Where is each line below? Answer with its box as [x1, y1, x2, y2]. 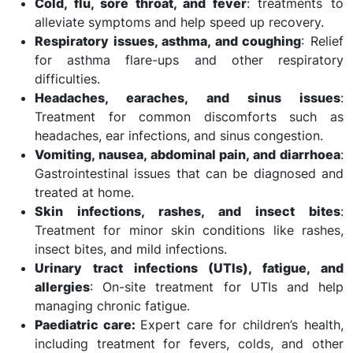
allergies [35, 279, 90, 295]
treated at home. [35, 184, 134, 200]
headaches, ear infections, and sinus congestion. [35, 128, 323, 143]
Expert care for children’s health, [140, 317, 344, 333]
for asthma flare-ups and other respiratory [35, 52, 344, 68]
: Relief [301, 33, 344, 49]
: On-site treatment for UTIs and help [90, 279, 344, 295]
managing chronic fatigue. [35, 298, 190, 314]
